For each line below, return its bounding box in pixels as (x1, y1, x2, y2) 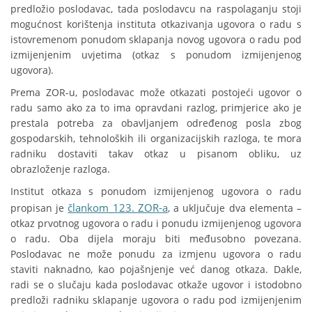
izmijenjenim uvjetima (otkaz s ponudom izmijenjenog (10, 48, 302, 62)
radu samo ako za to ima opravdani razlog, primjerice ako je (10, 101, 302, 115)
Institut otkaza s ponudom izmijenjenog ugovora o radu (10, 185, 302, 198)
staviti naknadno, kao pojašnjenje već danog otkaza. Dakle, (10, 263, 302, 276)
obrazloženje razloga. (10, 162, 110, 176)
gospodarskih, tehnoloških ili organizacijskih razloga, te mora (10, 132, 302, 146)
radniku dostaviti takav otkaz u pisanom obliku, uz (10, 147, 302, 161)
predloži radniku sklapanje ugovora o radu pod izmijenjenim (10, 293, 302, 307)
